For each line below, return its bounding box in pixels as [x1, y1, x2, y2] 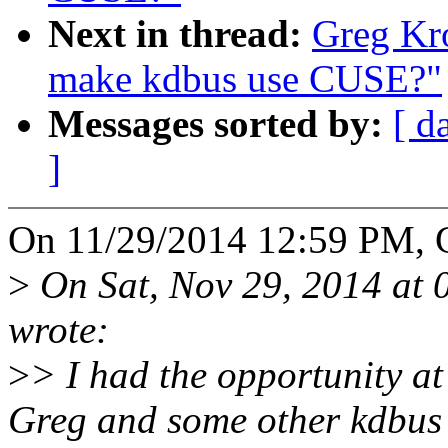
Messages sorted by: [48, 102, 393, 146]
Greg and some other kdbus [8, 398, 442, 442]
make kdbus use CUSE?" [48, 57, 442, 101]
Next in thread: [48, 12, 312, 56]
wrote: [8, 308, 109, 352]
